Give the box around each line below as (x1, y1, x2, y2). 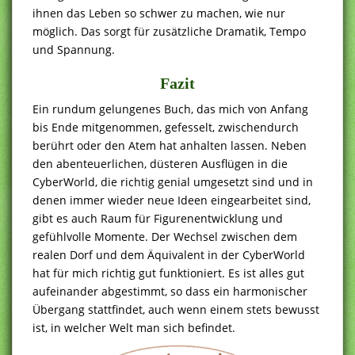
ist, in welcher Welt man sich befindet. (32, 319, 235, 335)
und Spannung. (32, 41, 115, 57)
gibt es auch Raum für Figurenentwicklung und (32, 210, 286, 226)
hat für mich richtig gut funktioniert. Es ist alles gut (32, 265, 304, 281)
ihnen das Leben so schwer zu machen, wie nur (32, 5, 285, 21)
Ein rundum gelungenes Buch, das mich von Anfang (32, 101, 308, 116)
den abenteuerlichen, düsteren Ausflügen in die (32, 155, 288, 171)
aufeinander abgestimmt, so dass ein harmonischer (32, 283, 307, 299)
